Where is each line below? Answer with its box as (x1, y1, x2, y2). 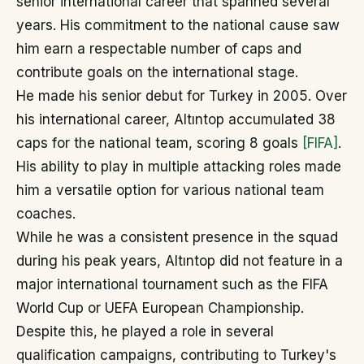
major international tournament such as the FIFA (16, 276, 328, 293)
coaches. (16, 206, 76, 223)
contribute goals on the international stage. (16, 64, 298, 81)
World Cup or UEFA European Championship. (16, 300, 304, 317)
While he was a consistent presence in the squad (16, 229, 338, 246)
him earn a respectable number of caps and (16, 41, 301, 58)
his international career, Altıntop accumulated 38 (16, 111, 336, 128)
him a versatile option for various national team (16, 182, 324, 199)
